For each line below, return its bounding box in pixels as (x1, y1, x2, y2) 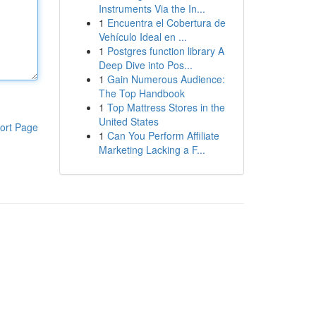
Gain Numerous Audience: (107, 72, 225, 86)
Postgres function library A (107, 44, 224, 58)
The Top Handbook (98, 86, 185, 100)
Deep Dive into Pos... (98, 58, 193, 72)
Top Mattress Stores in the (107, 100, 225, 114)
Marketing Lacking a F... (98, 142, 205, 157)
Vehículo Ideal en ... (98, 30, 187, 44)
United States (98, 114, 159, 128)
